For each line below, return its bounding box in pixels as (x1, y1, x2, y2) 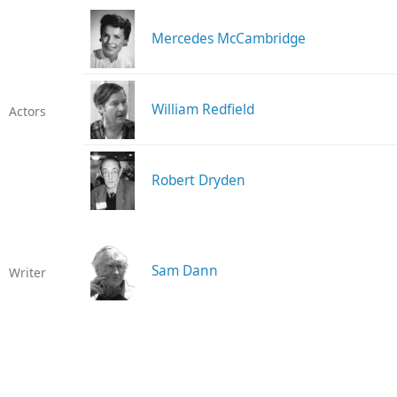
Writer (8, 264, 46, 282)
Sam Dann (151, 261, 218, 281)
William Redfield (151, 100, 254, 120)
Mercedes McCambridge (151, 29, 306, 49)
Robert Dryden (151, 171, 245, 191)
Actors (8, 103, 46, 121)
